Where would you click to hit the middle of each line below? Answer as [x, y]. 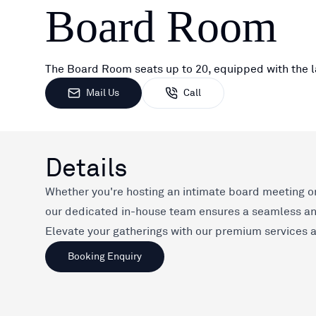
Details [86, 168]
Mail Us [103, 92]
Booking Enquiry [105, 256]
